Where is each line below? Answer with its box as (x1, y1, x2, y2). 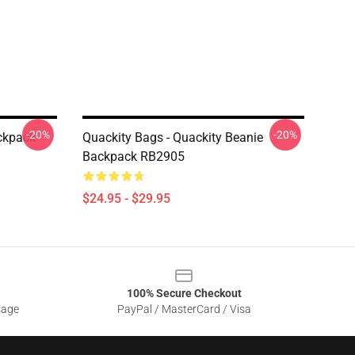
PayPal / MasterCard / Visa (116, 303, 251, 315)
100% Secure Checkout (126, 287, 242, 300)
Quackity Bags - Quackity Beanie (82, 130, 263, 145)
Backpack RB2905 (82, 149, 185, 164)
